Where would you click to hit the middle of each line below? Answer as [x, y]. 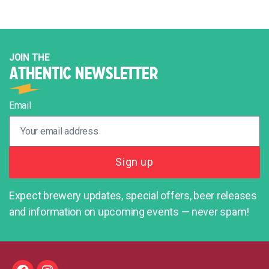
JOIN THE [29, 58]
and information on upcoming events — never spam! [129, 211]
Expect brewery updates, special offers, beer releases [133, 195]
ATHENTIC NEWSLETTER [83, 74]
